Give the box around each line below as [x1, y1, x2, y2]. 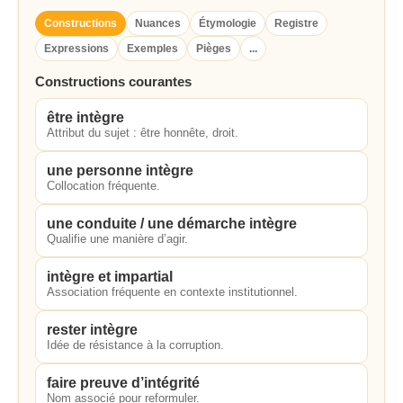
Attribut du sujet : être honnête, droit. [47, 126, 238, 139]
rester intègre [47, 322, 138, 337]
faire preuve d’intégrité [47, 375, 200, 390]
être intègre [47, 110, 124, 125]
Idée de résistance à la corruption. [47, 338, 224, 352]
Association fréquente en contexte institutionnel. [47, 285, 298, 299]
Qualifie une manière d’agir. [47, 232, 188, 246]
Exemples [127, 42, 178, 55]
